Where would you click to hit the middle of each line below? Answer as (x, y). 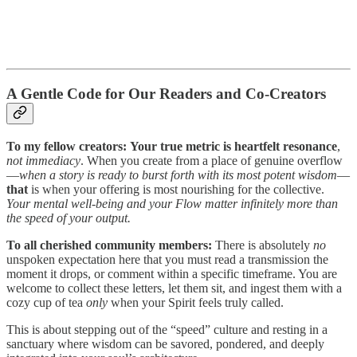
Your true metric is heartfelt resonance (233, 146)
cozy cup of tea (46, 302)
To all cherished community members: (109, 245)
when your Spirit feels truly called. (196, 302)
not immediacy (43, 160)
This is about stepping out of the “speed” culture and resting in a (167, 329)
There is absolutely (263, 245)
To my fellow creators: (67, 146)
